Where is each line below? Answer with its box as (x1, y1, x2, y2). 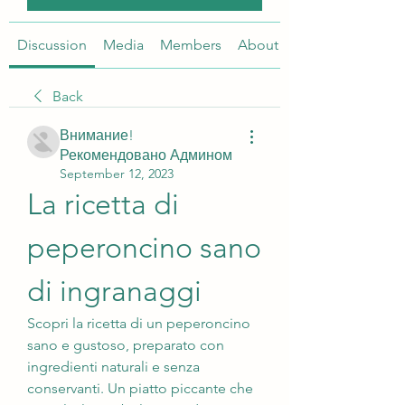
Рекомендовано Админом (60, 146, 232, 164)
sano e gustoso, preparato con (27, 336, 224, 353)
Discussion (17, 36, 87, 53)
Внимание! (60, 127, 134, 144)
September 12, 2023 (60, 165, 174, 182)
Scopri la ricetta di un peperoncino (27, 315, 250, 332)
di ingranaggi (27, 274, 202, 308)
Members (160, 36, 221, 53)
